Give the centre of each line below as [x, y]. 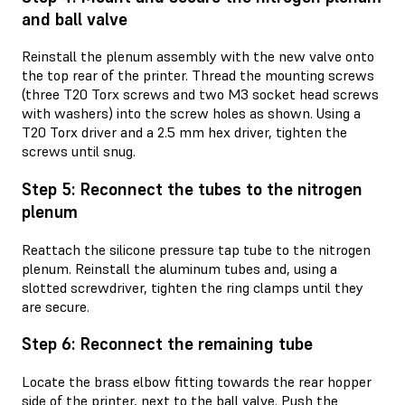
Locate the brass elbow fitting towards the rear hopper [197, 382]
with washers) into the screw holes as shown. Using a [191, 113]
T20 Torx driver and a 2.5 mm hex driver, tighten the [184, 132]
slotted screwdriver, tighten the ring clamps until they [193, 287]
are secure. [56, 306]
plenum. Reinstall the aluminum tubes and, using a [179, 268]
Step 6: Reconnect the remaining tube [167, 344]
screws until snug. [79, 151]
